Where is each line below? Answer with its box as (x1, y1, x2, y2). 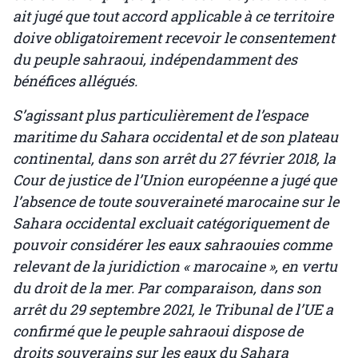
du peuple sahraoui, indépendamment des (13, 50, 297, 70)
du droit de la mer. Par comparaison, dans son (13, 278, 321, 298)
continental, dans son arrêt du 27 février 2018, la (13, 149, 336, 169)
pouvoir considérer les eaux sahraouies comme (13, 235, 332, 255)
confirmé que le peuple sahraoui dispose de (13, 321, 303, 341)
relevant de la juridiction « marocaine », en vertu (13, 257, 337, 276)
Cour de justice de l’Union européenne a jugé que (13, 170, 336, 190)
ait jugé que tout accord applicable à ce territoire (13, 6, 333, 26)
